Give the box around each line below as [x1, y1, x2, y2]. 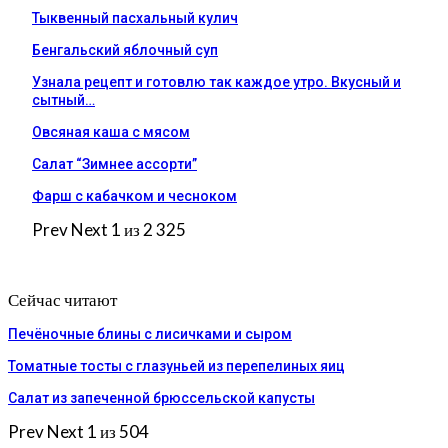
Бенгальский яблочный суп [32, 41, 218, 58]
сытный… [32, 91, 95, 108]
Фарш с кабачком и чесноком [32, 187, 237, 204]
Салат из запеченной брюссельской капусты [8, 389, 315, 406]
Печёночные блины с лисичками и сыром [8, 325, 292, 342]
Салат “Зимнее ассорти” [32, 155, 197, 172]
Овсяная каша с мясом [32, 123, 190, 140]
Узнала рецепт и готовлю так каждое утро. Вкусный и [32, 73, 401, 90]
